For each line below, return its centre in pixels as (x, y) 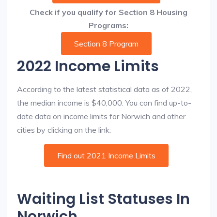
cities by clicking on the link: (64, 130)
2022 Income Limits (88, 66)
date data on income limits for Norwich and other (101, 116)
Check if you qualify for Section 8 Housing (108, 12)
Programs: (108, 25)
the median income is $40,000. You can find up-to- (104, 103)
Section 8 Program (106, 44)
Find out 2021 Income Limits (106, 155)
